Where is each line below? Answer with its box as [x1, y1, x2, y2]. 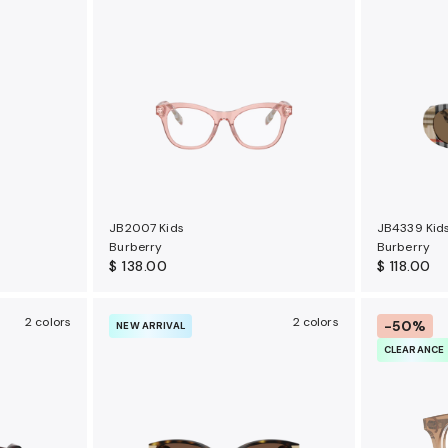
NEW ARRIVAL [116, 319, 185, 333]
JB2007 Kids [109, 220, 184, 237]
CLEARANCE [383, 343, 445, 357]
